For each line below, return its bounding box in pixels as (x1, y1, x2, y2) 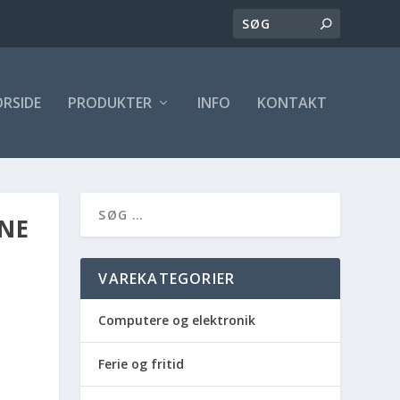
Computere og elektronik (98, 312, 256, 329)
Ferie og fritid (98, 355, 185, 373)
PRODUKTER (67, 93, 152, 112)
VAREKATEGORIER (98, 269, 236, 289)
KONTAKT (256, 93, 327, 112)
